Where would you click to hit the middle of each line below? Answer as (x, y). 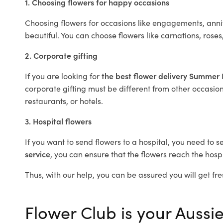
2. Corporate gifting (61, 56)
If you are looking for (63, 76)
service (38, 154)
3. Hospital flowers (58, 121)
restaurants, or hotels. (64, 101)
